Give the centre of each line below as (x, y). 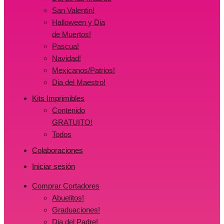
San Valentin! (73, 10)
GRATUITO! (72, 122)
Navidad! (66, 58)
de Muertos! (71, 34)
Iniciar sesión (53, 166)
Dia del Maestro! (79, 82)
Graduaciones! (76, 210)
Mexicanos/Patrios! (83, 70)
